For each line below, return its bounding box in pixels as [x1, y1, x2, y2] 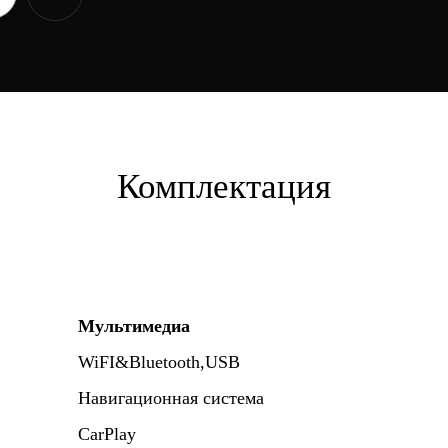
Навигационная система [78, 388, 264, 408]
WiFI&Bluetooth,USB [78, 352, 240, 372]
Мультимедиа [78, 316, 190, 336]
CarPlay [78, 424, 136, 444]
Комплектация [117, 167, 331, 205]
